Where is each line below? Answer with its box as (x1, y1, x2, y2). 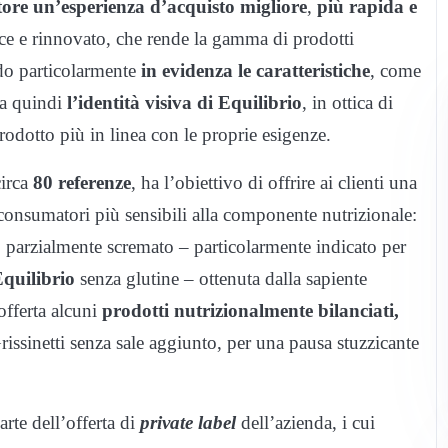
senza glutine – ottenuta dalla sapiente (75, 268, 367, 290)
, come (370, 60, 421, 82)
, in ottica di (302, 92, 393, 114)
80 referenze (33, 172, 131, 194)
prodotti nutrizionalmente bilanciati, (102, 300, 399, 322)
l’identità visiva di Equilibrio (67, 92, 302, 114)
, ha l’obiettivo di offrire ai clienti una (131, 172, 417, 194)
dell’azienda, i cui (236, 412, 375, 434)
